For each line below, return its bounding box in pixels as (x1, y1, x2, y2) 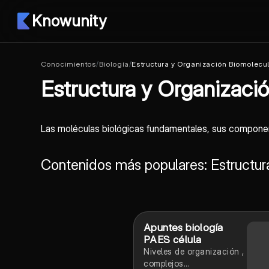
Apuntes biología (144, 222, 223, 234)
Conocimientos (40, 59, 97, 68)
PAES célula (144, 234, 202, 246)
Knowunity (32, 11, 106, 30)
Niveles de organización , (144, 246, 244, 256)
